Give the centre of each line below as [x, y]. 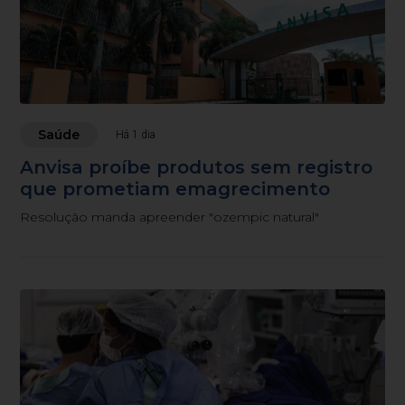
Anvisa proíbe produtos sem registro [197, 168]
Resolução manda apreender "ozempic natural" [170, 217]
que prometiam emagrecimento [175, 189]
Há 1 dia [136, 135]
